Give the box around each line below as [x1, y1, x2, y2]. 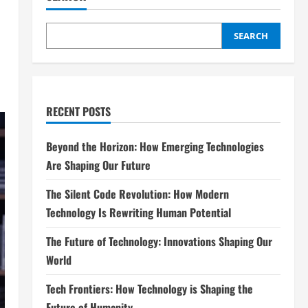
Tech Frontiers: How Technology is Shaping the [45, 280, 253, 298]
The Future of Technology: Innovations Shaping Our [45, 233, 272, 250]
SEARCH [234, 30, 269, 43]
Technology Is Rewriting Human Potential [45, 204, 231, 221]
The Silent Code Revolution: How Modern [45, 186, 229, 203]
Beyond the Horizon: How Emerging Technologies [45, 138, 264, 155]
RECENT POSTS [45, 103, 111, 120]
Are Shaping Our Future [45, 157, 151, 174]
